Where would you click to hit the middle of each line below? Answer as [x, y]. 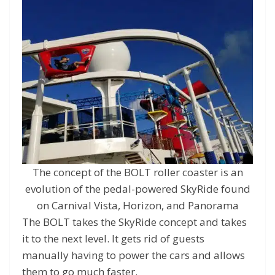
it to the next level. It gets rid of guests [113, 238]
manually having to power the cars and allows [134, 255]
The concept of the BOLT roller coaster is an [137, 172]
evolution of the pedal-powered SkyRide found [137, 188]
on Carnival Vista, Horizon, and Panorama [137, 205]
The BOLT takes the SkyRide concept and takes [134, 222]
